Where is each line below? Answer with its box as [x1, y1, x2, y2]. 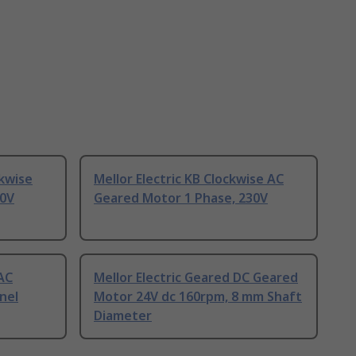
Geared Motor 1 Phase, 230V [94, 189, 268, 207]
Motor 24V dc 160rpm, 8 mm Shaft [94, 288, 302, 306]
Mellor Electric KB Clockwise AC [94, 170, 284, 188]
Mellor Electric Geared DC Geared [94, 269, 298, 287]
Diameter [94, 307, 152, 325]
